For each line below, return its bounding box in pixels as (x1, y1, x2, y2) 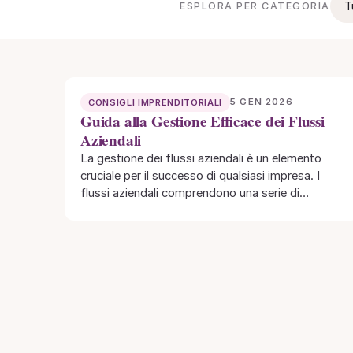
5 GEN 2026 (230, 96, 293, 108)
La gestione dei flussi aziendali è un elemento (80, 150, 321, 165)
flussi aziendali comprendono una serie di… (80, 185, 309, 200)
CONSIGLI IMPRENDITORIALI (88, 96, 223, 108)
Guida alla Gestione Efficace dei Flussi (80, 110, 325, 132)
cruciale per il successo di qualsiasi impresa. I (80, 168, 320, 183)
